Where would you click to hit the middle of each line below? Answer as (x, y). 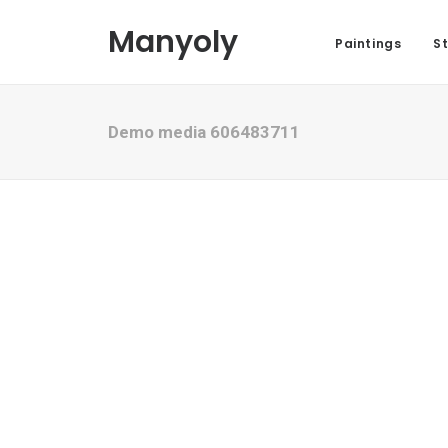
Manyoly (173, 42)
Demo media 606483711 (204, 132)
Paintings (368, 43)
